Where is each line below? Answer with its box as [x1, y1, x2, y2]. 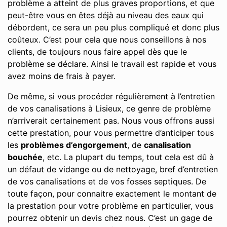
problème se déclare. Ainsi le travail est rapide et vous [8, 59, 216, 69]
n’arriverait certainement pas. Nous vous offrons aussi [8, 116, 214, 126]
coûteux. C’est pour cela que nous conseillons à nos [8, 34, 206, 45]
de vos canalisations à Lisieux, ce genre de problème [8, 103, 211, 113]
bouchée [8, 152, 43, 162]
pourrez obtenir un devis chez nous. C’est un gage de [8, 213, 212, 223]
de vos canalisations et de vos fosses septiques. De [8, 176, 206, 186]
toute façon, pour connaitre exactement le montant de [8, 188, 216, 199]
